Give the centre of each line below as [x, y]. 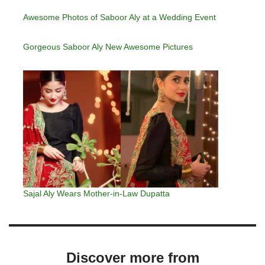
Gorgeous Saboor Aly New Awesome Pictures [108, 47]
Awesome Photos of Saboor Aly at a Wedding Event [119, 17]
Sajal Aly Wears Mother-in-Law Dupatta [96, 194]
